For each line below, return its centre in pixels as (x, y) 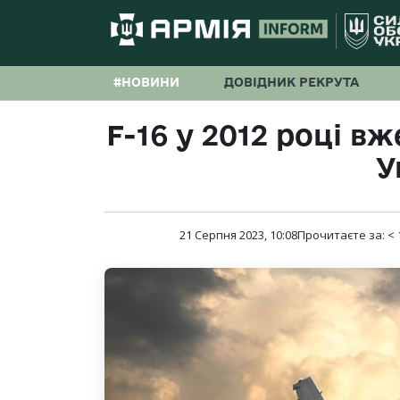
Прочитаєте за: (342, 235)
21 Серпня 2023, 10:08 (238, 235)
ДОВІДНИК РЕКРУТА (292, 82)
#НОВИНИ (146, 82)
